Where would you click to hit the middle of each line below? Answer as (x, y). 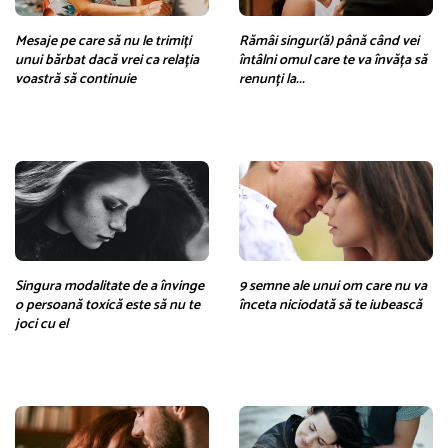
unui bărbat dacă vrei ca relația (107, 60)
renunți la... (272, 79)
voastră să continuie (75, 79)
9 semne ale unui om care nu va (333, 286)
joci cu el (41, 324)
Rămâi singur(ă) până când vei (329, 41)
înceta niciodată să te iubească (330, 305)
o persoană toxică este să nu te (107, 305)
